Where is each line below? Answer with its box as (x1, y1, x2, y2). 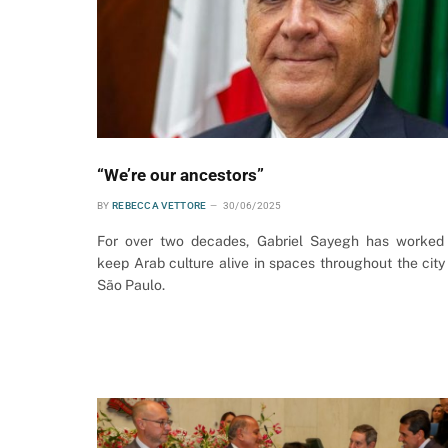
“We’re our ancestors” (97, 165, 264, 186)
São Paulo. (97, 277, 165, 294)
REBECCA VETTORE (111, 200, 207, 212)
